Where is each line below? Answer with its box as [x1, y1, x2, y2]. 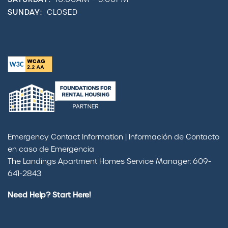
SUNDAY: [8, 8, 42, 17]
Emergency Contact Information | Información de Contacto [8, 132, 219, 141]
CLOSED [46, 8, 78, 17]
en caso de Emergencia [8, 145, 94, 154]
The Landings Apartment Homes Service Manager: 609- [8, 157, 211, 166]
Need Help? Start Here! [8, 190, 91, 199]
